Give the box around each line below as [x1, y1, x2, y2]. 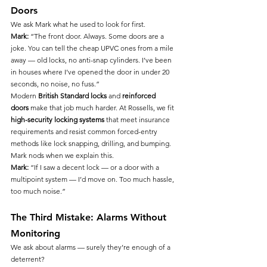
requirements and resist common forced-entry [11, 126, 159, 136]
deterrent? [11, 254, 45, 263]
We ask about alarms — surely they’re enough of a [11, 242, 172, 252]
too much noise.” [11, 186, 66, 195]
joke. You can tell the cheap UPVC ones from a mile [11, 43, 175, 52]
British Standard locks [38, 91, 107, 100]
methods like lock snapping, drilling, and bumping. [11, 138, 171, 148]
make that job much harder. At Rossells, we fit [29, 103, 176, 112]
